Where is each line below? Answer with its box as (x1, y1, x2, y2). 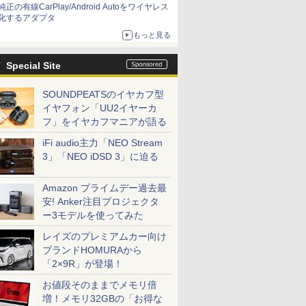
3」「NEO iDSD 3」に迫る (42, 151, 158, 162)
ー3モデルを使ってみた (42, 210, 143, 221)
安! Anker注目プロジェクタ (42, 196, 159, 207)
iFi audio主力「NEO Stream (42, 137, 163, 148)
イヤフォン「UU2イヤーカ (42, 102, 157, 113)
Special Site (6, 60, 61, 71)
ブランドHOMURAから (42, 245, 142, 255)
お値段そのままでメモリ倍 (42, 279, 157, 290)
